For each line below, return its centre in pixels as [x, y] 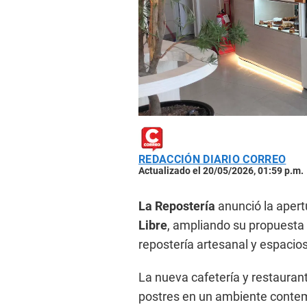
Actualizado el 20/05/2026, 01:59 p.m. [221, 170]
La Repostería [177, 206]
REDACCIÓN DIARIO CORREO [212, 159]
